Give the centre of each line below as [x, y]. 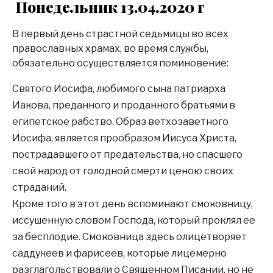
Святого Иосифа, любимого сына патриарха [119, 88]
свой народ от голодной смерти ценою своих [123, 171]
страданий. [39, 187]
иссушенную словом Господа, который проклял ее [134, 220]
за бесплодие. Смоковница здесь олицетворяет [129, 236]
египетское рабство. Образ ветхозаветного [120, 121]
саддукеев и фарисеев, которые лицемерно [119, 253]
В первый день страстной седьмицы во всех [120, 34]
